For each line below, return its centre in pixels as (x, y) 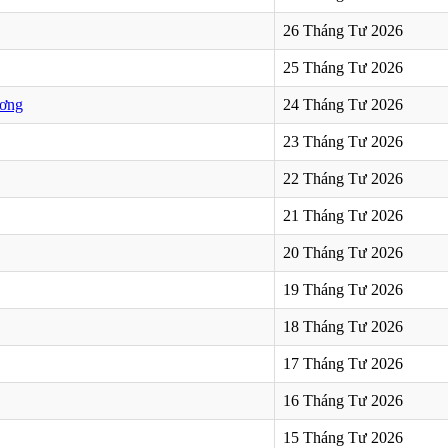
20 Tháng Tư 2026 (343, 252)
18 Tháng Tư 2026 (343, 326)
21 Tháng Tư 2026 (343, 215)
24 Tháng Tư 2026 (343, 104)
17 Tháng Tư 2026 (343, 363)
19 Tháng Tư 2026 (343, 289)
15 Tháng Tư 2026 (343, 437)
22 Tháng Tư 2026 (343, 178)
